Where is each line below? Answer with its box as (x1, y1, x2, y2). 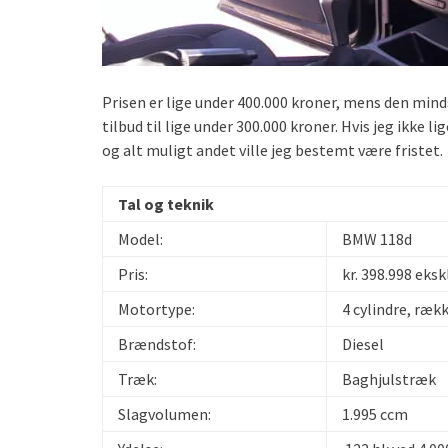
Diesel (342, 334, 384, 354)
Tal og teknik (118, 194, 214, 214)
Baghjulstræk (342, 369, 436, 389)
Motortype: (118, 299, 195, 319)
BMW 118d (342, 229, 412, 249)
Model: (118, 229, 163, 249)
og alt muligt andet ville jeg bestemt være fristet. (102, 140, 443, 160)
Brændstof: (118, 334, 196, 354)
